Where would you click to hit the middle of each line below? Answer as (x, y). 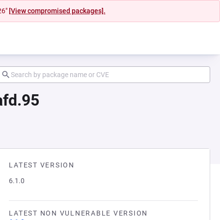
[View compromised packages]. (57, 11)
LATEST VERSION (42, 165)
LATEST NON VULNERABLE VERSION (78, 213)
